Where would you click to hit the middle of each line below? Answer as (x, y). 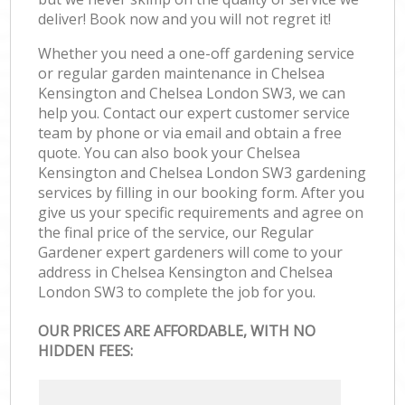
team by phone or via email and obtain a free (190, 132)
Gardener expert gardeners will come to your (191, 252)
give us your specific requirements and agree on (201, 212)
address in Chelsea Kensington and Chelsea (186, 272)
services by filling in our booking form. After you (202, 192)
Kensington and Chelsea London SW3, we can (192, 93)
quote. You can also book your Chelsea (170, 152)
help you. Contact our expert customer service (194, 113)
